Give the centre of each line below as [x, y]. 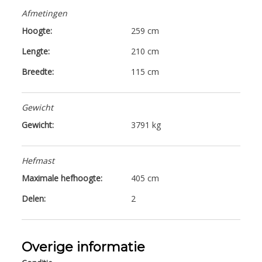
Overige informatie [84, 247]
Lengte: [36, 51]
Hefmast [38, 160]
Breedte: [38, 71]
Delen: [34, 198]
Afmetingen [45, 13]
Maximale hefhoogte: [62, 178]
